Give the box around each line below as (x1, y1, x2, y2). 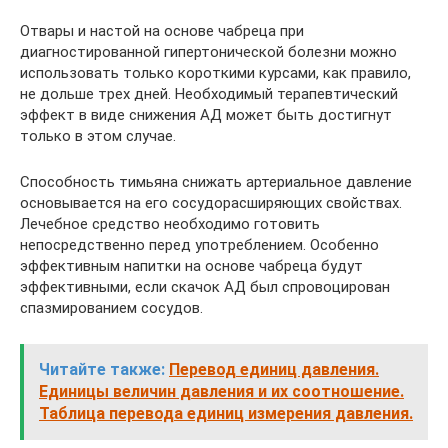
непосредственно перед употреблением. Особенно (20, 236, 379, 254)
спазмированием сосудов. (20, 299, 203, 317)
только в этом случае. (20, 127, 176, 145)
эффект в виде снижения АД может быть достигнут (20, 106, 392, 124)
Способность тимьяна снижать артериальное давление (20, 173, 412, 191)
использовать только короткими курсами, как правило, (20, 64, 411, 82)
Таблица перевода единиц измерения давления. (39, 404, 413, 423)
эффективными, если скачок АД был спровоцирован (20, 278, 390, 296)
